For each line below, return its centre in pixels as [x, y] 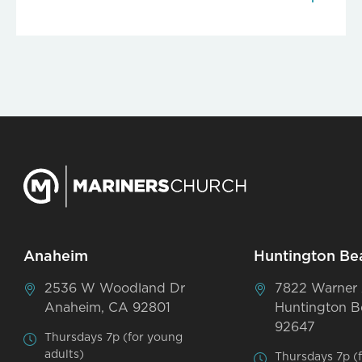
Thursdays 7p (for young [113, 337]
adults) [64, 354]
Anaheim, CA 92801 [107, 307]
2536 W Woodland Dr [114, 288]
